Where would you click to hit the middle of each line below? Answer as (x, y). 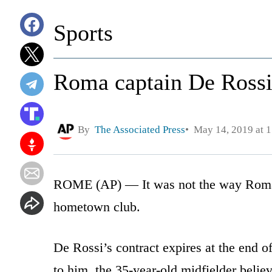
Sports (83, 33)
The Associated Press (140, 130)
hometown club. (97, 206)
